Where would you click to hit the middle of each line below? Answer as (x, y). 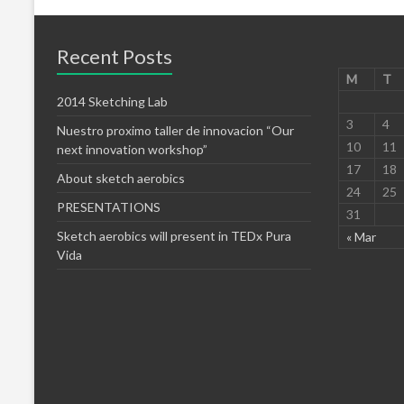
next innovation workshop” (132, 149)
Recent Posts (115, 56)
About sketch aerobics (121, 178)
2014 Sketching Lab (112, 101)
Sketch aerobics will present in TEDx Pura (174, 235)
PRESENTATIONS (109, 207)
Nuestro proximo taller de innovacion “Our (175, 130)
